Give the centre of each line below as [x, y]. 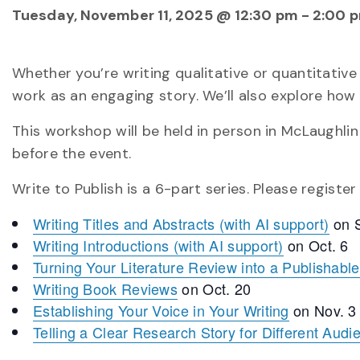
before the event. [72, 153]
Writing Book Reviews [106, 288]
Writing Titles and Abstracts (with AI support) [181, 223]
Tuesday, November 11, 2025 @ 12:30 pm [155, 15]
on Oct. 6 [316, 245]
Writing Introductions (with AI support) [158, 245]
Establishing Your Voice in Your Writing [161, 310]
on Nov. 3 [323, 310]
